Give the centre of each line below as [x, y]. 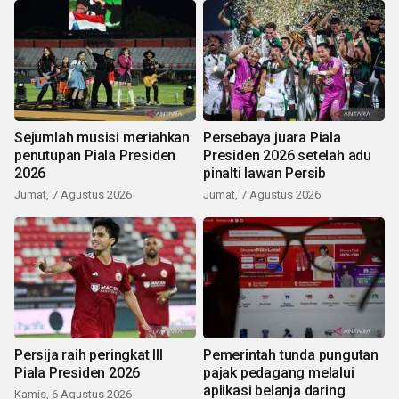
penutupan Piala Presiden [95, 155]
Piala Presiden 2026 [77, 373]
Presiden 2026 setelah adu [287, 155]
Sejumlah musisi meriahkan [102, 138]
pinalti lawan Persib [265, 173]
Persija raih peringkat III [89, 355]
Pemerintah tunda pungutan [291, 355]
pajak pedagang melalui [279, 373]
